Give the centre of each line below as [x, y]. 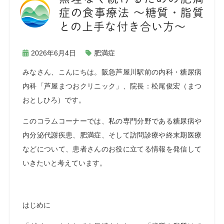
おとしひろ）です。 [54, 100]
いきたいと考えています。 [64, 163]
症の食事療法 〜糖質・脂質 [131, 12]
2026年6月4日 [53, 53]
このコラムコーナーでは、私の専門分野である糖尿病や [112, 121]
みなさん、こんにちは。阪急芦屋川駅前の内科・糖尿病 [112, 72]
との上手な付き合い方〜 [123, 26]
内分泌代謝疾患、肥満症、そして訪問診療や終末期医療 [112, 135]
